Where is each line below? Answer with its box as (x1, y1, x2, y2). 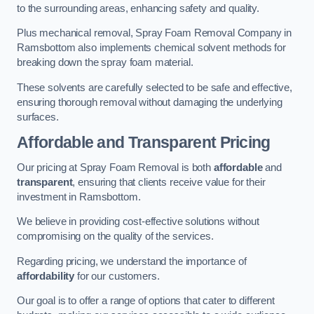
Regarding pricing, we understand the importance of (17, 255, 247, 267)
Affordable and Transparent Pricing (17, 133, 271, 152)
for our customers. (74, 270, 160, 282)
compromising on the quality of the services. (17, 231, 214, 243)
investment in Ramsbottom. (17, 191, 141, 203)
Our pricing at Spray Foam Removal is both (17, 161, 214, 173)
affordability (17, 270, 75, 282)
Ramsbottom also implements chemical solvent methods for (17, 42, 287, 54)
